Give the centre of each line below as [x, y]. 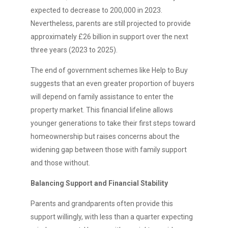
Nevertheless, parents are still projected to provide [111, 23]
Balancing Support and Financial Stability [99, 183]
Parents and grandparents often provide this [102, 204]
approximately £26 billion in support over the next [109, 37]
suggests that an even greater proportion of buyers [112, 83]
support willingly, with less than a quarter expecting [112, 217]
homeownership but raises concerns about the [105, 136]
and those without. [60, 163]
